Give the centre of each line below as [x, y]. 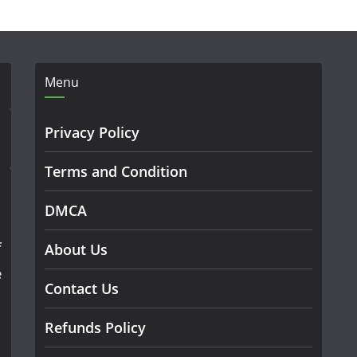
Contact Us [82, 288]
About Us [76, 249]
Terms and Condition [116, 171]
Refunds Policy [95, 328]
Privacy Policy [92, 132]
